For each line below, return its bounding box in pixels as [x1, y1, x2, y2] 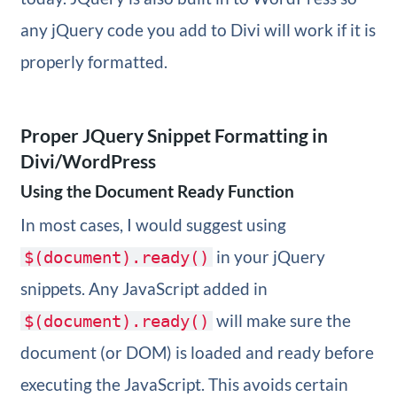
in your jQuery [212, 246, 325, 268]
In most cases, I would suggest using [19, 214, 286, 236]
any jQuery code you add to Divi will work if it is [19, 19, 376, 41]
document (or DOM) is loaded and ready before [19, 342, 374, 363]
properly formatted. [19, 51, 167, 73]
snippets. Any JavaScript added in [19, 278, 268, 300]
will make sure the [212, 310, 351, 331]
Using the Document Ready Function [19, 181, 294, 202]
